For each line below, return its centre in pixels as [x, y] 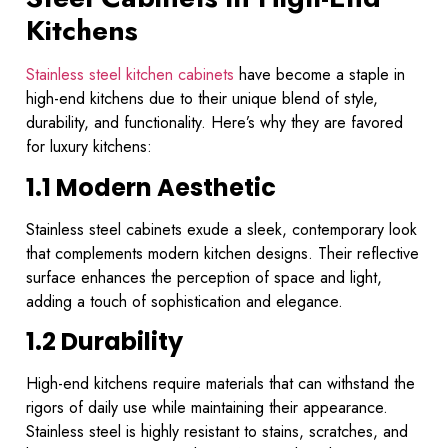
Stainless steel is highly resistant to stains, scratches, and [217, 432]
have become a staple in [319, 75]
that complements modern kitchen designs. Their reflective [222, 253]
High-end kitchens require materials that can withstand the [220, 384]
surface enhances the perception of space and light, [204, 277]
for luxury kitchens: [89, 147]
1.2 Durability [104, 342]
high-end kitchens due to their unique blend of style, [202, 99]
